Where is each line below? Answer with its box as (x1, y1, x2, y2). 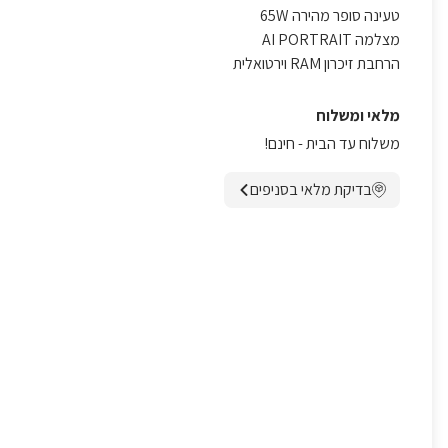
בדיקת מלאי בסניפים (250, 179, 372, 200)
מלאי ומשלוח (316, 105, 400, 126)
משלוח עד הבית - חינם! (264, 133, 400, 154)
